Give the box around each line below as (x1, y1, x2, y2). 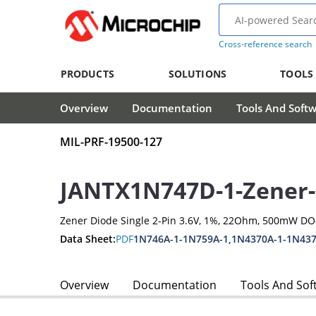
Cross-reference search (218, 38, 312, 50)
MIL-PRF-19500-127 (60, 134, 162, 150)
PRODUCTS (60, 67, 114, 80)
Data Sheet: (60, 231, 116, 245)
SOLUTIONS (168, 67, 226, 80)
